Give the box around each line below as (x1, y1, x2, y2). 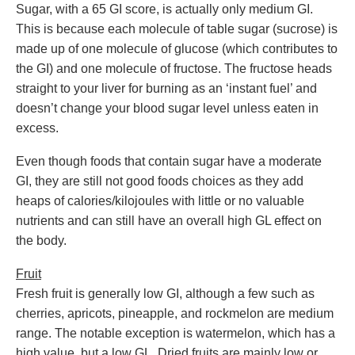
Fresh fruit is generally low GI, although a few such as (16, 287, 315, 300)
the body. (16, 234, 67, 247)
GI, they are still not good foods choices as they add (16, 174, 303, 188)
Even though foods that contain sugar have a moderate (16, 155, 322, 168)
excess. (16, 121, 59, 135)
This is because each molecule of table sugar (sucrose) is (16, 22, 338, 36)
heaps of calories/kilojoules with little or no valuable (16, 194, 304, 208)
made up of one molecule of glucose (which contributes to (16, 42, 338, 55)
